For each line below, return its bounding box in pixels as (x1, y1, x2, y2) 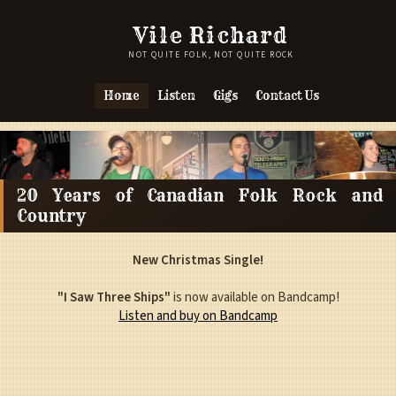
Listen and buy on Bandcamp (118, 306, 278, 325)
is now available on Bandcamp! (170, 287, 339, 307)
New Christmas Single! (133, 250, 263, 270)
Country (17, 205, 86, 226)
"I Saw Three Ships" (57, 287, 171, 307)
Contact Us (255, 88, 319, 103)
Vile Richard (133, 22, 289, 49)
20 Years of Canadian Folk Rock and (17, 185, 383, 206)
